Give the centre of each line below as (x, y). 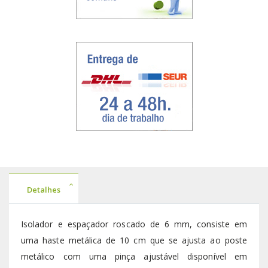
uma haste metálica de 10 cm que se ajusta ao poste (134, 240)
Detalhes (44, 190)
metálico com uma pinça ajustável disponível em (134, 257)
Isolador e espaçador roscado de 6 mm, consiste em (134, 224)
